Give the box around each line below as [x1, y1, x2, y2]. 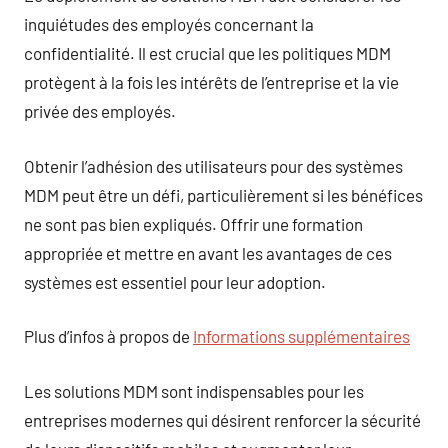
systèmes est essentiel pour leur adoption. [24, 271, 326, 292]
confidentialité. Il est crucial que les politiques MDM [24, 43, 391, 63]
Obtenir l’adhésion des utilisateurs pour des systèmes [24, 155, 403, 176]
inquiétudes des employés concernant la [24, 14, 314, 34]
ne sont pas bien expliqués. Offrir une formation [24, 213, 363, 234]
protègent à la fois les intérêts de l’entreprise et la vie [24, 72, 399, 92]
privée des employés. [24, 101, 176, 121]
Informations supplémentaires [193, 326, 410, 346]
